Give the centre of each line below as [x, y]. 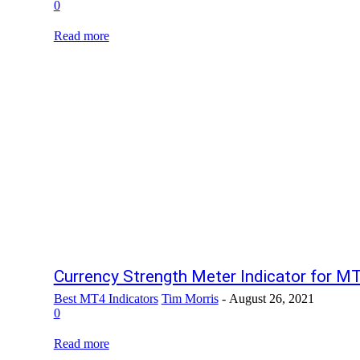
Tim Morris [190, 299]
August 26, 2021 [271, 299]
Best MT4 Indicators [106, 299]
